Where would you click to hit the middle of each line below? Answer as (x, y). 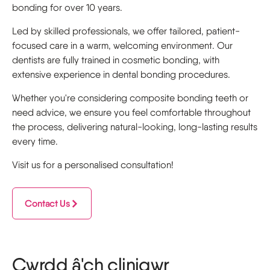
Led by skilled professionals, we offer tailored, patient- (126, 31)
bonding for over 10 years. (67, 8)
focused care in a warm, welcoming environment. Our (122, 46)
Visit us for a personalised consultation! (93, 165)
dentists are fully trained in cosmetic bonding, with (116, 60)
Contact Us (48, 203)
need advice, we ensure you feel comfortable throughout (131, 112)
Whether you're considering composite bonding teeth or (130, 98)
